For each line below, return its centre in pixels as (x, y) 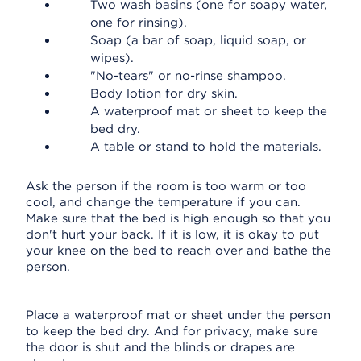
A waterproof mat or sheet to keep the (209, 111)
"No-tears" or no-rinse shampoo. (188, 76)
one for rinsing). (139, 23)
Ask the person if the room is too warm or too (166, 186)
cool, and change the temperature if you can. (163, 202)
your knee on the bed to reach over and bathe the (178, 251)
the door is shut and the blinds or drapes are (160, 347)
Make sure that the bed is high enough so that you (178, 218)
